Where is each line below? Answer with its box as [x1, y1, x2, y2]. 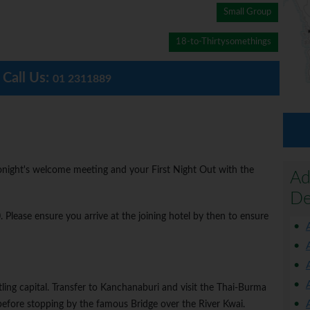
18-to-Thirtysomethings [175, 37, 271, 47]
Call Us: [3, 71, 53, 86]
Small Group [223, 8, 271, 17]
